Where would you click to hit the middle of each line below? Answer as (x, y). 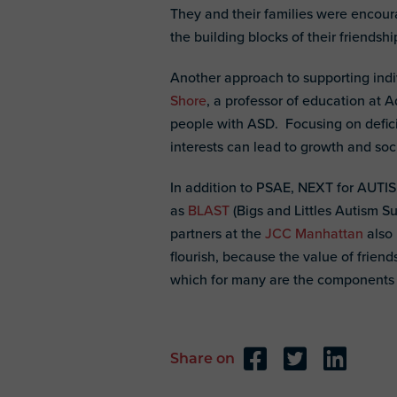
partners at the (218, 233)
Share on (202, 360)
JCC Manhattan (314, 233)
